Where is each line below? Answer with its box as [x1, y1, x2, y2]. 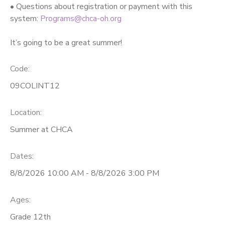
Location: [10, 107, 42, 119]
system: [10, 13, 40, 24]
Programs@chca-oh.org [40, 13, 122, 24]
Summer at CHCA [10, 124, 73, 136]
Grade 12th [10, 211, 51, 222]
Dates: [10, 150, 34, 162]
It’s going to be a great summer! [10, 37, 122, 48]
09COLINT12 [10, 80, 60, 92]
